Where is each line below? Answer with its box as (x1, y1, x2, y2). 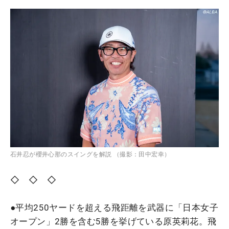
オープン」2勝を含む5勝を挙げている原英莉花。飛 (10, 216, 217, 227)
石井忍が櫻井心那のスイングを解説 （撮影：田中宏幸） (10, 151, 171, 158)
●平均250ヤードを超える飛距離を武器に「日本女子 (10, 202, 218, 213)
